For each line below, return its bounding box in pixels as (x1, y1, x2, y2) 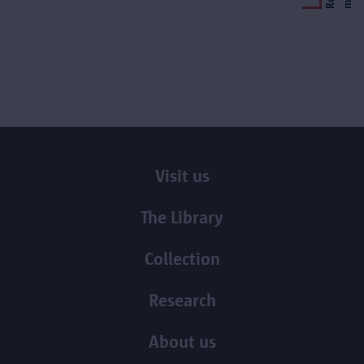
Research (148, 290, 216, 310)
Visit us (154, 166, 210, 185)
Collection (144, 249, 220, 268)
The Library (141, 207, 223, 227)
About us (148, 331, 216, 351)
